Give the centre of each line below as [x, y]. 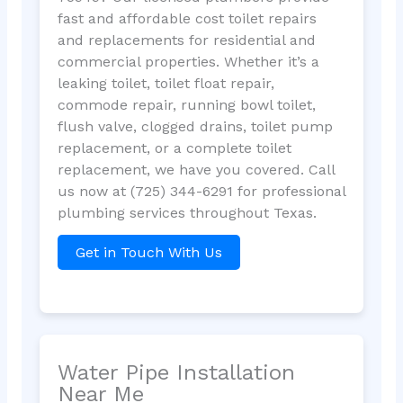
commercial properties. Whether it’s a [188, 61]
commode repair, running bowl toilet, [186, 104]
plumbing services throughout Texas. [187, 212]
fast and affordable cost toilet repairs [187, 18]
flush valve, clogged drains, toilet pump [195, 126]
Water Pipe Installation [176, 373]
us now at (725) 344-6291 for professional [201, 191]
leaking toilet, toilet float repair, [166, 83]
